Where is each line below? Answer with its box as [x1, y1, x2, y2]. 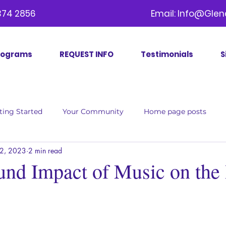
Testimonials [141, 49, 193, 60]
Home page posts [144, 106, 206, 116]
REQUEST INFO [60, 49, 114, 60]
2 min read [28, 145, 62, 155]
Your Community [63, 106, 124, 116]
